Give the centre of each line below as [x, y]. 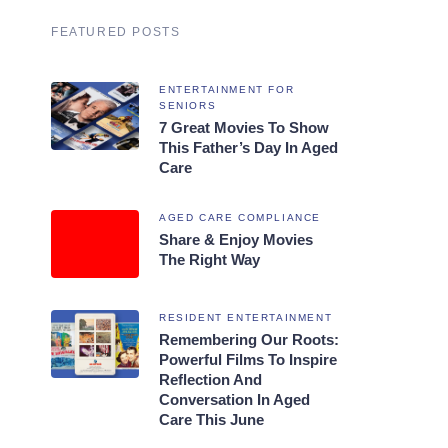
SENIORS [188, 105]
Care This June [211, 419]
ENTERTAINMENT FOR [227, 89]
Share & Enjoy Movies [236, 239]
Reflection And [210, 379]
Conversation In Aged [234, 399]
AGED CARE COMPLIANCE [240, 217]
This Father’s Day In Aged [248, 147]
